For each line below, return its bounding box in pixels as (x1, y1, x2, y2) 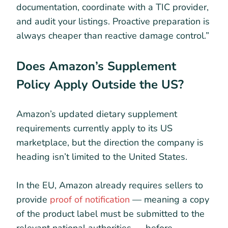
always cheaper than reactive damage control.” (16, 30, 209, 42)
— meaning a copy (130, 193, 209, 206)
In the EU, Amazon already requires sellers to (16, 179, 203, 191)
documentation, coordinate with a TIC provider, (16, 1, 209, 14)
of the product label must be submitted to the (16, 207, 205, 220)
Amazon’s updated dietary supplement (16, 107, 177, 120)
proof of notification (50, 193, 130, 206)
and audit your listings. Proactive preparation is (16, 15, 210, 28)
